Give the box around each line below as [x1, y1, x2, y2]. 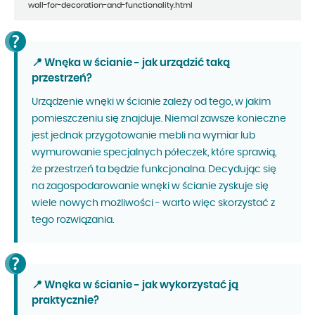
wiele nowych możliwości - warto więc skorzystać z [32, 198, 275, 209]
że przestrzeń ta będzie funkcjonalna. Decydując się [32, 165, 276, 175]
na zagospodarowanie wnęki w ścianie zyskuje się [32, 181, 269, 192]
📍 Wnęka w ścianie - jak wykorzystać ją [32, 280, 238, 291]
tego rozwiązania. [32, 215, 114, 226]
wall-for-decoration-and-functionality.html [28, 1, 193, 10]
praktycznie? [32, 295, 99, 307]
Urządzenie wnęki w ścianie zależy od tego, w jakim [32, 97, 271, 108]
